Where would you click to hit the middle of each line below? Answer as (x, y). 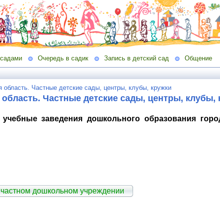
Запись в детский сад (137, 58)
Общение (198, 58)
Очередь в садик (63, 58)
